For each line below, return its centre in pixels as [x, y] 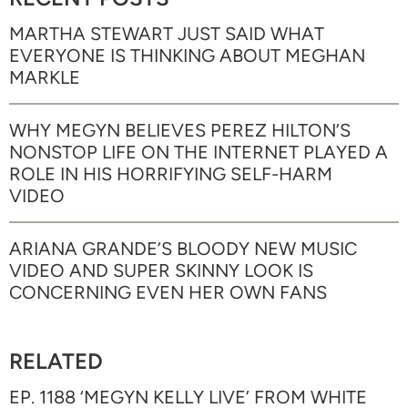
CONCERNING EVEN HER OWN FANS [168, 292]
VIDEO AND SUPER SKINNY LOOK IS [161, 270]
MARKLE [45, 77]
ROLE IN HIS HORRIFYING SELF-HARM [171, 173]
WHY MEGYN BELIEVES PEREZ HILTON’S [180, 130]
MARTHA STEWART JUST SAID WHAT [167, 33]
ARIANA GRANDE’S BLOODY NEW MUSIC [183, 248]
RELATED [56, 361]
